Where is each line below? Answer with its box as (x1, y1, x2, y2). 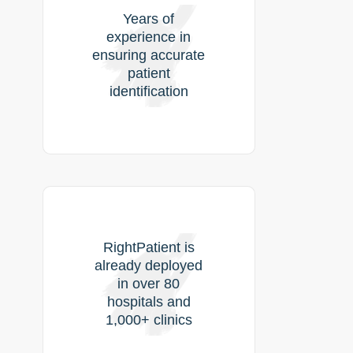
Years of (123, 11, 175, 28)
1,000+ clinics (105, 312, 192, 329)
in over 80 (117, 276, 180, 292)
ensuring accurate (92, 47, 206, 64)
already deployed (95, 258, 203, 274)
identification (109, 84, 188, 100)
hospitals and (106, 294, 191, 310)
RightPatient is (102, 240, 195, 256)
